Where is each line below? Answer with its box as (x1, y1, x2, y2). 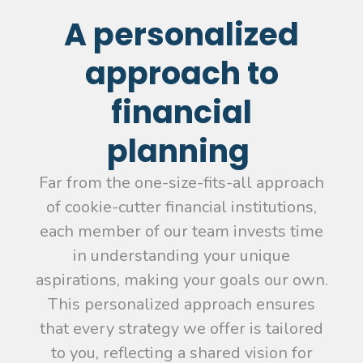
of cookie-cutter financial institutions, (46, 195, 317, 218)
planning (107, 129, 256, 173)
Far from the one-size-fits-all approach (39, 171, 324, 194)
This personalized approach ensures (48, 293, 315, 315)
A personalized (64, 12, 299, 56)
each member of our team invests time (40, 220, 323, 242)
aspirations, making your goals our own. (35, 268, 328, 291)
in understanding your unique (73, 244, 290, 267)
